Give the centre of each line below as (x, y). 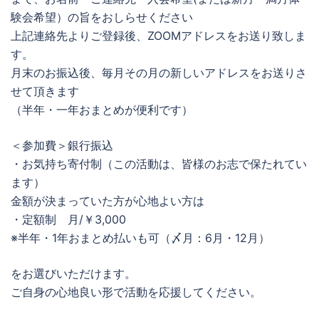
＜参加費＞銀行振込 (62, 145)
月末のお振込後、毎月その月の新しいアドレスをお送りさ (159, 73)
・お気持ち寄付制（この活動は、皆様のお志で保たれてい (159, 164)
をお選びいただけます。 (73, 273)
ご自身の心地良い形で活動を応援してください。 (136, 292)
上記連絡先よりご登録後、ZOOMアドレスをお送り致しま (158, 36)
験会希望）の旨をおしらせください (102, 17)
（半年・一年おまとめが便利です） (102, 110)
